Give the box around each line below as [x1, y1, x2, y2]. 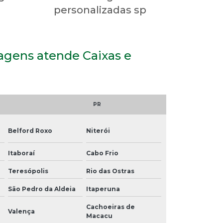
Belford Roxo [7, 126, 52, 134]
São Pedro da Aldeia [7, 185, 76, 193]
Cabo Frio [86, 149, 119, 157]
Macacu [86, 212, 113, 220]
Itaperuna [86, 185, 120, 193]
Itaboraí [7, 149, 35, 157]
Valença [7, 207, 35, 215]
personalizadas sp [53, 3, 146, 16]
